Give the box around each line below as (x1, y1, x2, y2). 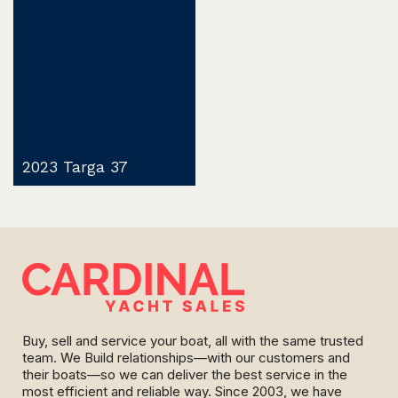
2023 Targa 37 (22, 158, 128, 177)
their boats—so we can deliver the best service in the (22, 366, 347, 384)
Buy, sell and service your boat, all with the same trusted (22, 332, 363, 350)
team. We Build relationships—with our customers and (22, 349, 350, 367)
